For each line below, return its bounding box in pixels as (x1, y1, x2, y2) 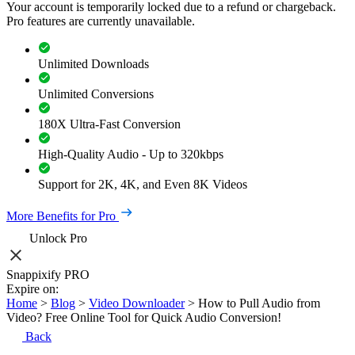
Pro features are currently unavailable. (6, 14, 195, 28)
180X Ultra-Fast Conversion (38, 117, 181, 131)
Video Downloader (89, 296, 185, 310)
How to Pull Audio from (198, 296, 320, 310)
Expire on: (6, 282, 59, 296)
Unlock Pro (29, 231, 87, 245)
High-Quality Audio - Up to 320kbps (38, 147, 223, 161)
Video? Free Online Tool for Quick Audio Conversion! (6, 311, 281, 324)
